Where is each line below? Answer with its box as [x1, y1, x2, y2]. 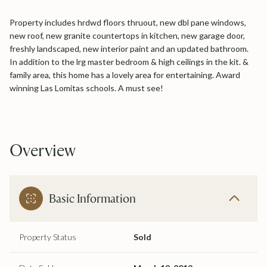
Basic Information [49, 191, 136, 206]
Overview [10, 139, 76, 160]
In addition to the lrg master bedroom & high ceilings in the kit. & [10, 57, 249, 67]
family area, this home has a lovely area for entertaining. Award [10, 70, 240, 80]
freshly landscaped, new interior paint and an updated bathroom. [10, 44, 249, 54]
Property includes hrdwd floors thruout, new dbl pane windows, [10, 17, 246, 27]
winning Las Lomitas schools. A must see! [10, 83, 163, 93]
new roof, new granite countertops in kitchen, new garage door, [10, 30, 245, 41]
